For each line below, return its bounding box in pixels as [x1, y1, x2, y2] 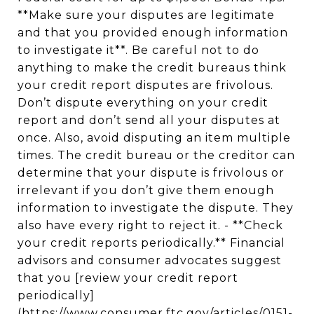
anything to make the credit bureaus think [18, 61, 287, 74]
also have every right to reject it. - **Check [18, 219, 283, 232]
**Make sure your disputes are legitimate [18, 8, 275, 22]
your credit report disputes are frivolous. [18, 78, 273, 92]
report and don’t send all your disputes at [18, 114, 280, 127]
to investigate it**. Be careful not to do [18, 43, 259, 57]
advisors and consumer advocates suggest [18, 254, 282, 267]
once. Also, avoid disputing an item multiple [18, 131, 291, 144]
